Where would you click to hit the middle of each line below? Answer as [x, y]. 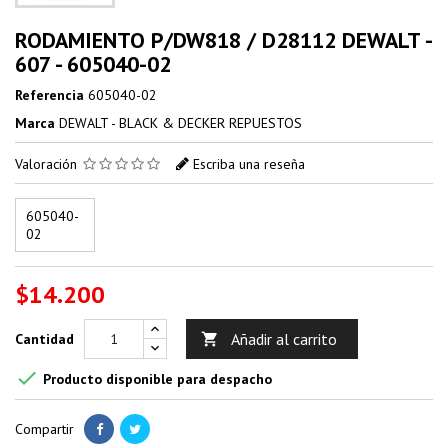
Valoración [48, 163]
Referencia [49, 94]
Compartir [44, 428]
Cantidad [44, 338]
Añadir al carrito [284, 338]
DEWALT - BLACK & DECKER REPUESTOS [180, 122]
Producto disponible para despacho [155, 379]
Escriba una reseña [249, 163]
